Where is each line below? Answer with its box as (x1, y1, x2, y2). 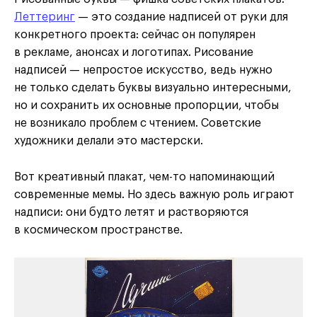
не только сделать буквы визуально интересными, (14, 82, 292, 94)
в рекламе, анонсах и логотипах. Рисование (14, 47, 253, 59)
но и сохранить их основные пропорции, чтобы (14, 100, 279, 112)
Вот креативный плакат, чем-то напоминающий (14, 171, 275, 183)
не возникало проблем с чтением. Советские (14, 117, 261, 129)
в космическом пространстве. (14, 224, 183, 236)
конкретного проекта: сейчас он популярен (14, 29, 255, 41)
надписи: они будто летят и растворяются (14, 207, 248, 219)
